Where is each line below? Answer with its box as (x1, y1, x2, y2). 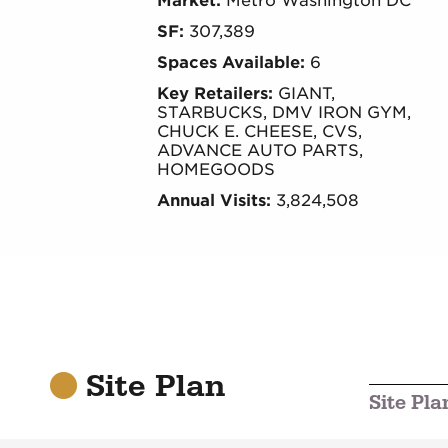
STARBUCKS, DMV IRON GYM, (156, 103, 411, 122)
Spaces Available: (156, 53, 305, 72)
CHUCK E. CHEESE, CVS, (156, 122, 362, 141)
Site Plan (77, 366, 226, 407)
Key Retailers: (156, 84, 273, 103)
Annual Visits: (156, 191, 271, 210)
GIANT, (272, 84, 335, 103)
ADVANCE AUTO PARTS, (156, 141, 363, 160)
